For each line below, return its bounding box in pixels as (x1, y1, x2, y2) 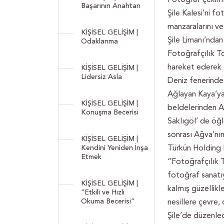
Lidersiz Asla (81, 73, 122, 80)
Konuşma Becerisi (81, 108, 138, 116)
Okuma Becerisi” (81, 197, 134, 205)
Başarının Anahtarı (81, 2, 140, 9)
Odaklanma (81, 37, 118, 45)
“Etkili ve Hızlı (81, 188, 124, 196)
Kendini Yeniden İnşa (81, 144, 148, 151)
